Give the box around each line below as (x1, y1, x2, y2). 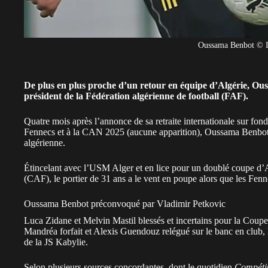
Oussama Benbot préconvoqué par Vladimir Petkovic (24, 198, 226, 209)
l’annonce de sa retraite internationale (95, 115, 234, 126)
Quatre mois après (24, 115, 95, 126)
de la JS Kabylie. (24, 236, 90, 247)
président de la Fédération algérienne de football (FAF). (24, 90, 251, 101)
